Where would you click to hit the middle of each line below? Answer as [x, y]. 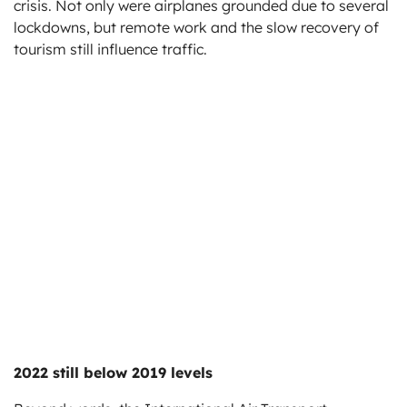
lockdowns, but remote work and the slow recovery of [196, 28]
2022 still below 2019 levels [113, 373]
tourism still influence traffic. [110, 50]
